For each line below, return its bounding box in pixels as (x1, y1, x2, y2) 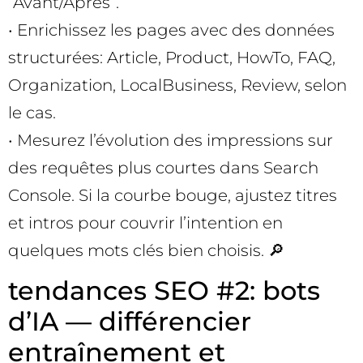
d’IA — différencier (8, 305, 251, 338)
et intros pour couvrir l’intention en (8, 212, 283, 233)
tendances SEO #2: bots (8, 275, 320, 307)
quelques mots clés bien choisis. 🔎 (8, 240, 284, 260)
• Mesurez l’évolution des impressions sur (8, 130, 333, 150)
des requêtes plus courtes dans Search (8, 157, 318, 177)
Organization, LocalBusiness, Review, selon (8, 75, 347, 95)
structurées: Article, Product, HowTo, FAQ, (8, 47, 335, 67)
